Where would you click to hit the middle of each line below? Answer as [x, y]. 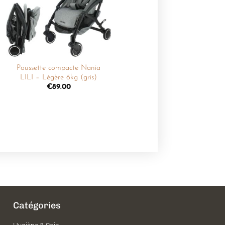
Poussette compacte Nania [59, 68]
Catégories [37, 205]
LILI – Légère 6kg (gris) [59, 77]
